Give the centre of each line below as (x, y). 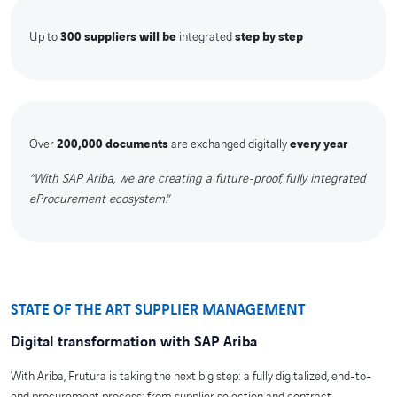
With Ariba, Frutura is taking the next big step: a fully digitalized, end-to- (191, 376)
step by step (269, 37)
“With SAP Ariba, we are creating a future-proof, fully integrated (197, 178)
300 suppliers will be (118, 37)
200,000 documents (112, 144)
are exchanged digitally (229, 144)
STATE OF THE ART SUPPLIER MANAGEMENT (158, 310)
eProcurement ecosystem (97, 198)
